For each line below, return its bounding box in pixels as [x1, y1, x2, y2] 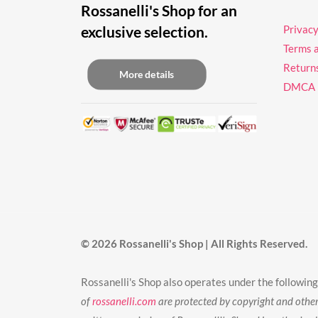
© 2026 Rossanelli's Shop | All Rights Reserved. [81, 236, 307, 250]
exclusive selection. [81, 22, 208, 40]
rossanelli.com [92, 294, 156, 307]
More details [119, 68, 175, 80]
